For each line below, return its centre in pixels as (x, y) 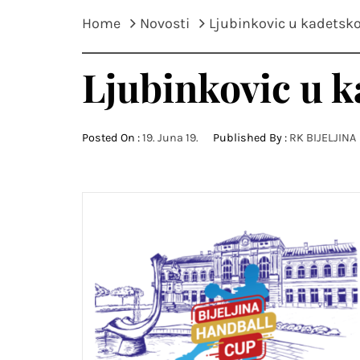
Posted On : (112, 138)
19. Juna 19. (170, 138)
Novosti (165, 23)
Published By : (250, 138)
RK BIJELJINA (323, 138)
